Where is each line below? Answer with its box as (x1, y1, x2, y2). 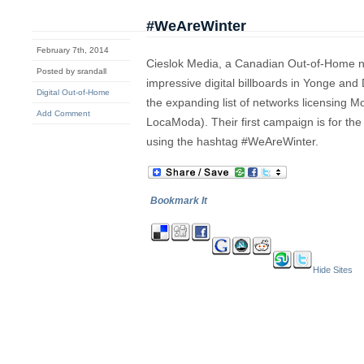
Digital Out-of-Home (37, 88, 110, 97)
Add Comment (37, 109, 90, 118)
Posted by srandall (37, 67, 106, 76)
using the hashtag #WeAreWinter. (146, 135, 318, 148)
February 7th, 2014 (37, 45, 109, 54)
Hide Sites (313, 265, 353, 275)
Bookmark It (150, 195, 207, 206)
